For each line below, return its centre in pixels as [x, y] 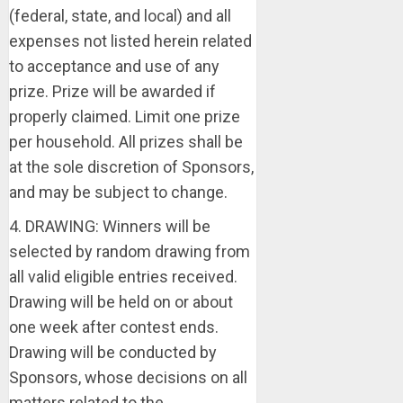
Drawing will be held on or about [121, 302]
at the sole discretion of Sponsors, [131, 167]
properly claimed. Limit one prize [125, 116]
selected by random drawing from [130, 251]
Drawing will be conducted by [113, 352]
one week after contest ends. [114, 327]
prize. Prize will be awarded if [112, 91]
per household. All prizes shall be [126, 142]
